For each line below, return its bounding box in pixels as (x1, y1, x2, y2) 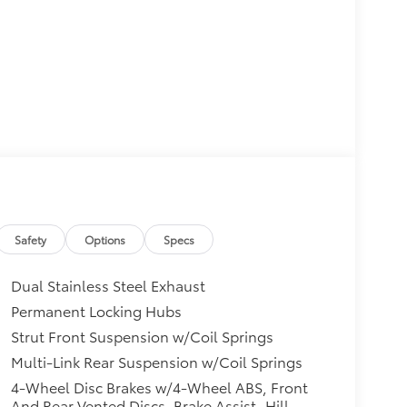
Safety (15, 232, 47, 248)
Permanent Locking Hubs (10, 300, 182, 322)
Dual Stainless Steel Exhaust (10, 274, 205, 296)
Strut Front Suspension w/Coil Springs (10, 325, 273, 347)
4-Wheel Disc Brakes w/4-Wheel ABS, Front (10, 376, 308, 398)
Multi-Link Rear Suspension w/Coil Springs (10, 351, 303, 372)
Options (84, 232, 126, 248)
